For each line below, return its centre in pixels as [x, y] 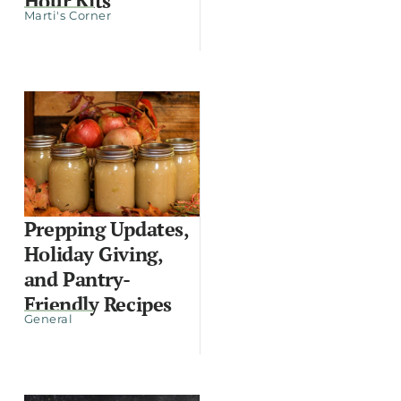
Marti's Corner [68, 15]
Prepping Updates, [106, 228]
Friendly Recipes [98, 303]
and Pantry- [77, 278]
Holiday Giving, [93, 253]
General [48, 318]
